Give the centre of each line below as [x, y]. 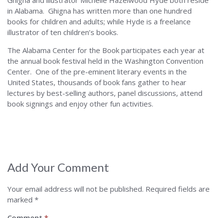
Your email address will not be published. [75, 189]
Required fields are [178, 189]
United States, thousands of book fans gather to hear [97, 82]
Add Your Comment [58, 167]
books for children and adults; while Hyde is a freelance [99, 21]
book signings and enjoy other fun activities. [80, 104]
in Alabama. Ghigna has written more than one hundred [100, 11]
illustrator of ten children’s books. [63, 32]
